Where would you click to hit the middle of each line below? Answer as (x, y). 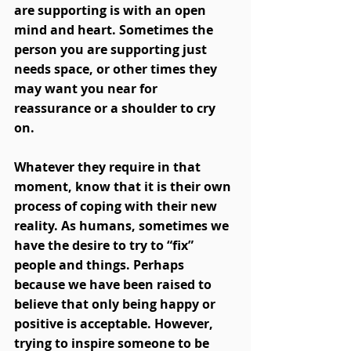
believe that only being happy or (116, 304)
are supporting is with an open (112, 11)
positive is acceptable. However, (115, 324)
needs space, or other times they (117, 69)
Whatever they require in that (109, 167)
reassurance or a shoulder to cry (116, 109)
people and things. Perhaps (101, 265)
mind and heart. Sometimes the (115, 30)
